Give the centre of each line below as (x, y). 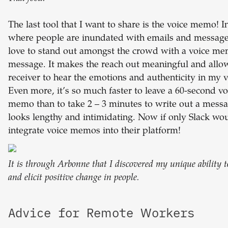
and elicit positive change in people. (74, 178)
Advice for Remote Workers (101, 213)
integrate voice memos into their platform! (94, 132)
